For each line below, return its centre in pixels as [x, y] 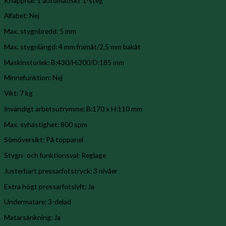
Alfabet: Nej [22, 16]
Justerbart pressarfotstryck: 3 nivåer [61, 171]
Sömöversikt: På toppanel [44, 140]
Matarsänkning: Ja [32, 217]
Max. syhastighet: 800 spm [46, 124]
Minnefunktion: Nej [33, 78]
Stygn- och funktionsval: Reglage [55, 155]
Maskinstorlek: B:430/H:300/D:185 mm [64, 62]
